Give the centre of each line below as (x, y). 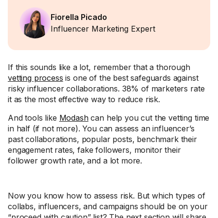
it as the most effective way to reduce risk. (84, 99)
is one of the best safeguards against (131, 78)
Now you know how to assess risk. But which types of (107, 196)
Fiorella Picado (79, 17)
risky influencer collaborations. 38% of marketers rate (106, 89)
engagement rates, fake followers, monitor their (94, 150)
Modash (74, 118)
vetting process (36, 78)
